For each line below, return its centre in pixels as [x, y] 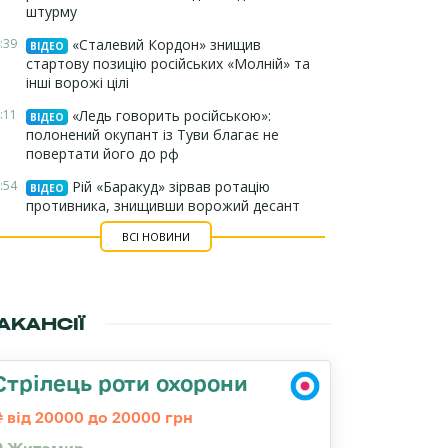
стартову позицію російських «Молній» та [168, 63]
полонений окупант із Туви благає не [152, 134]
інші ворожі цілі [77, 82]
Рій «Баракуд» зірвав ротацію [169, 186]
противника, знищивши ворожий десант [163, 205]
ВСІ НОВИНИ [155, 236]
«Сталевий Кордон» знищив [164, 44]
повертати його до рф [102, 153]
